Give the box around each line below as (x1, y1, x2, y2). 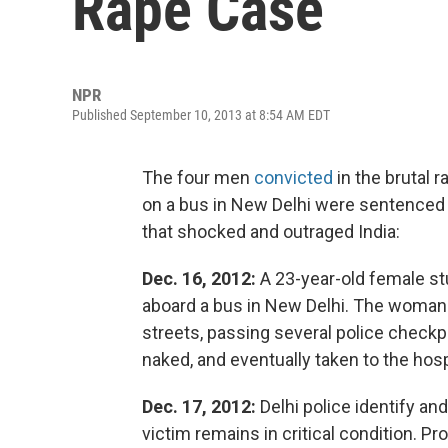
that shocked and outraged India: (142, 221, 400, 242)
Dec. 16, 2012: (142, 268, 256, 289)
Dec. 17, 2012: (142, 396, 256, 417)
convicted (254, 167, 333, 188)
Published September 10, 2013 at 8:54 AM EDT (72, 107, 330, 123)
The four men (142, 167, 254, 188)
